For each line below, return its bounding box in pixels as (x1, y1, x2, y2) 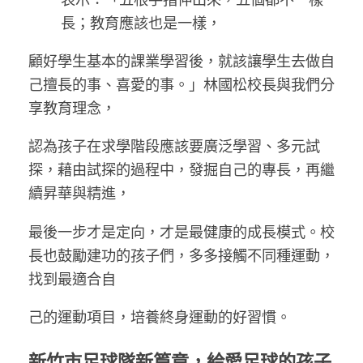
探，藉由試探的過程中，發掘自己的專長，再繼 (28, 158, 335, 180)
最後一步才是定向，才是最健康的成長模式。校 (28, 220, 335, 241)
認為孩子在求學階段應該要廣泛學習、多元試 (28, 135, 320, 156)
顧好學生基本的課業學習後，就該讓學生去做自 (28, 49, 335, 71)
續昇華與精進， (28, 181, 130, 203)
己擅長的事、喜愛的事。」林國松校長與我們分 (28, 73, 335, 95)
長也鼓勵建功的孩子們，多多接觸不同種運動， (28, 243, 335, 265)
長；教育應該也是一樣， (61, 11, 221, 33)
